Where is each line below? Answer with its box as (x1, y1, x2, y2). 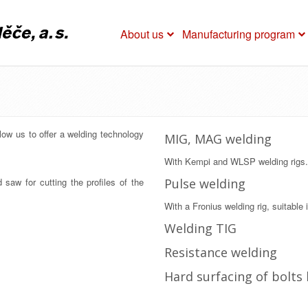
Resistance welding (164, 244, 277, 261)
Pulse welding (164, 175, 245, 192)
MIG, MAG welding (164, 131, 272, 147)
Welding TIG (164, 220, 236, 236)
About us (120, 26, 164, 42)
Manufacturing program (182, 26, 295, 42)
